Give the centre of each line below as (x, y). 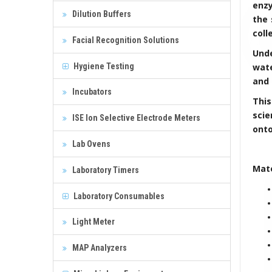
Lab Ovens (90, 144)
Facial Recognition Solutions (125, 40)
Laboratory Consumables (118, 196)
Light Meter (93, 221)
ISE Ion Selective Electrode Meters (135, 117)
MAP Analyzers (99, 247)
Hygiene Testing (103, 66)
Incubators (91, 91)
